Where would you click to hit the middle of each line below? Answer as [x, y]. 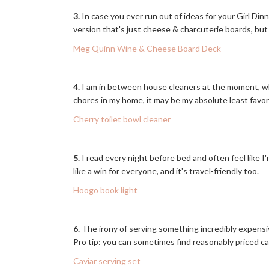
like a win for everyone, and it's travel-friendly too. [168, 171]
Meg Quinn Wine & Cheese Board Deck [147, 48]
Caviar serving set [107, 261]
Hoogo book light [105, 190]
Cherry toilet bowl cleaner [122, 119]
